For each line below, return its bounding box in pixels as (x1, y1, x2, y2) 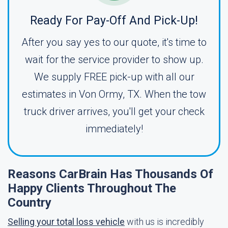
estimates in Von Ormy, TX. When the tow (22, 88, 206, 100)
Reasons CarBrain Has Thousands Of (8, 167, 213, 181)
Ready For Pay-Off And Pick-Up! (30, 14, 198, 27)
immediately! (85, 123, 143, 135)
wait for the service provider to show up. (24, 53, 204, 66)
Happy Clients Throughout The (8, 181, 176, 195)
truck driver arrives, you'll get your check (23, 105, 205, 118)
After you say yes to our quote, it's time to (21, 36, 207, 48)
